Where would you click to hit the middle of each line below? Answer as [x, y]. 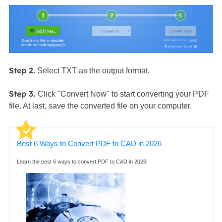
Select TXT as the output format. [92, 70]
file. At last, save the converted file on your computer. [100, 106]
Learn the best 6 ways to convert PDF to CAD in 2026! [82, 162]
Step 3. [23, 94]
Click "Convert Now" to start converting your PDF [123, 94]
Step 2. [22, 70]
